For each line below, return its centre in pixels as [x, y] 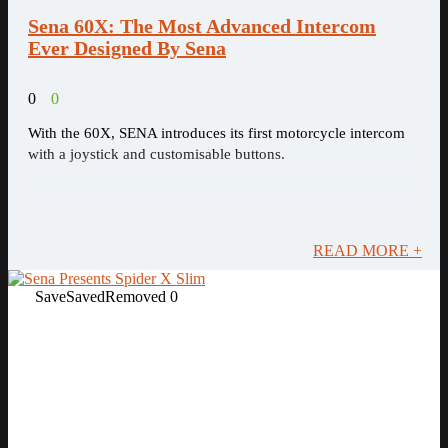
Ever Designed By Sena [127, 48]
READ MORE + [367, 250]
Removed [135, 296]
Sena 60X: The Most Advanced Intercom [202, 26]
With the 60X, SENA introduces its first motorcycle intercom [216, 133]
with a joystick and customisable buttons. [156, 154]
